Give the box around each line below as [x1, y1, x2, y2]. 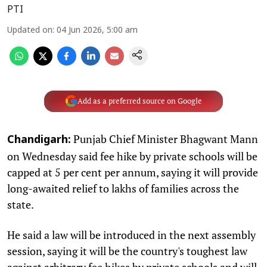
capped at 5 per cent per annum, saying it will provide [7, 164, 258, 179]
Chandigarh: [7, 133, 71, 147]
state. [7, 197, 34, 212]
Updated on [7, 25, 52, 36]
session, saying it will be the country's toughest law [7, 243, 247, 258]
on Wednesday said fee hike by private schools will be [7, 148, 257, 163]
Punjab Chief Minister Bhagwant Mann [71, 131, 258, 146]
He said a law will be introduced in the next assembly [7, 227, 256, 242]
